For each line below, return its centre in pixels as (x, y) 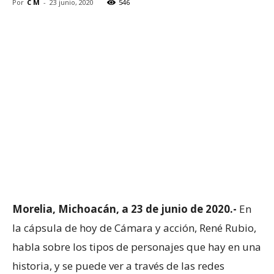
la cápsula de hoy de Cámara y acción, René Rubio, (134, 228)
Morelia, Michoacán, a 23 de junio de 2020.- (124, 209)
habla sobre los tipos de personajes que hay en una (137, 246)
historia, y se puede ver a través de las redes (118, 265)
